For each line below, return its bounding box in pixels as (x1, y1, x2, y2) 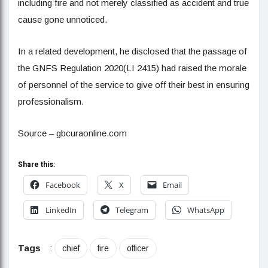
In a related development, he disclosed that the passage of (18, 45, 247, 56)
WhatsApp (187, 204, 224, 215)
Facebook (45, 179, 80, 190)
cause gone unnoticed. (18, 14, 107, 25)
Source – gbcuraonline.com (18, 127, 127, 138)
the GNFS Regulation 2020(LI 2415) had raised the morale (18, 62, 246, 73)
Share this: (18, 159, 55, 170)
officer (127, 243, 149, 253)
